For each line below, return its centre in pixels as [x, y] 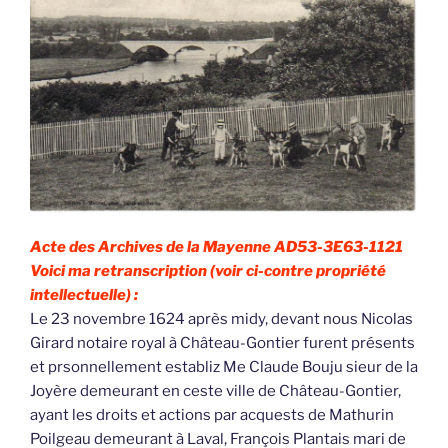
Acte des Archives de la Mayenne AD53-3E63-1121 [216, 247]
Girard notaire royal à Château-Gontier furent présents [222, 343]
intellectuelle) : [84, 295]
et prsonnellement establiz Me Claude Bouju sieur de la [224, 367]
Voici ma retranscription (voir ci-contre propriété [208, 271]
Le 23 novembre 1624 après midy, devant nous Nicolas [221, 319]
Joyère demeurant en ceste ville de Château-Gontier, [215, 391]
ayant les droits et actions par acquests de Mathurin [212, 415]
